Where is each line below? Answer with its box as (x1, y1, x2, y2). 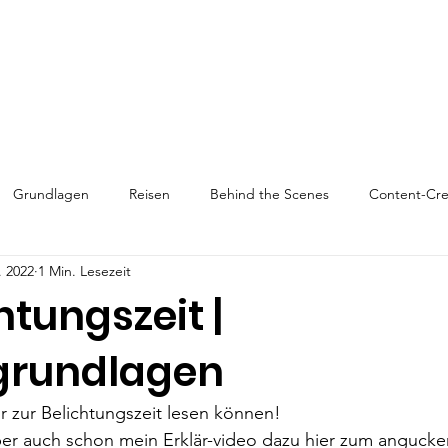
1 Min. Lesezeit (38, 262, 131, 281)
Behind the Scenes (210, 185, 329, 204)
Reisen (129, 185, 170, 204)
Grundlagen (13, 185, 89, 204)
